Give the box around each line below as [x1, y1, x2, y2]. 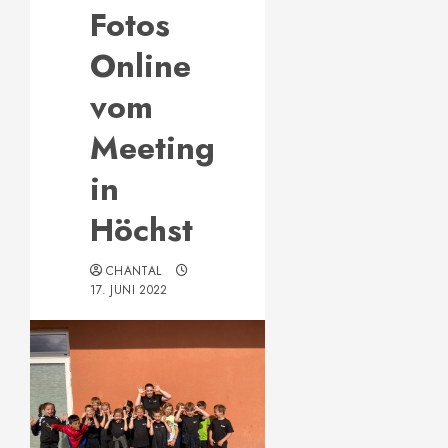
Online [90, 43, 191, 89]
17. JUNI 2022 [90, 281, 168, 299]
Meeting [90, 125, 215, 171]
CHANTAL [106, 262, 162, 280]
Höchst [90, 207, 193, 253]
